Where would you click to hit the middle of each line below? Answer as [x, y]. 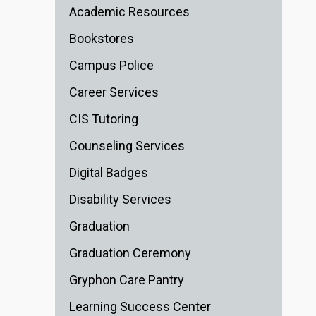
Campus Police [111, 66]
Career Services [114, 92]
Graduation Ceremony [130, 253]
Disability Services [120, 200]
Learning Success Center [140, 307]
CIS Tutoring [104, 119]
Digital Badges [109, 173]
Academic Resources [129, 12]
